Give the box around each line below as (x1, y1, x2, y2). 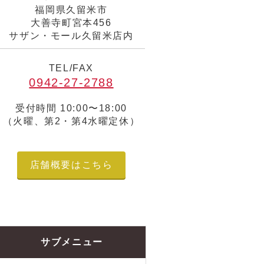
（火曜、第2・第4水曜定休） (2, 116, 140, 126)
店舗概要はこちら (29, 160, 113, 170)
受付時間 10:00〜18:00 (15, 103, 127, 113)
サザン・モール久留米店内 (9, 31, 134, 41)
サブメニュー (41, 237, 103, 247)
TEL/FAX (48, 63, 94, 73)
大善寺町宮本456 (31, 18, 112, 28)
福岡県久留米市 (35, 5, 108, 15)
